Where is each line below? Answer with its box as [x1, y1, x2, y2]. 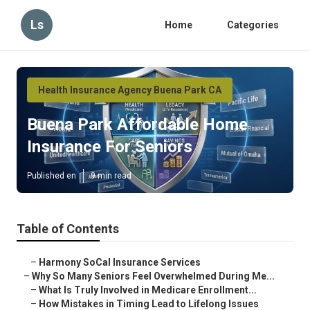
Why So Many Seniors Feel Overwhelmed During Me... [32, 271, 275, 282]
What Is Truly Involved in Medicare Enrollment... [39, 284, 257, 296]
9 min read [91, 171, 131, 181]
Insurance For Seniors [27, 137, 192, 157]
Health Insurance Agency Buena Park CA [38, 84, 221, 95]
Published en [27, 171, 76, 181]
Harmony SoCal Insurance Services [39, 257, 201, 268]
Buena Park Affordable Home [27, 115, 248, 135]
